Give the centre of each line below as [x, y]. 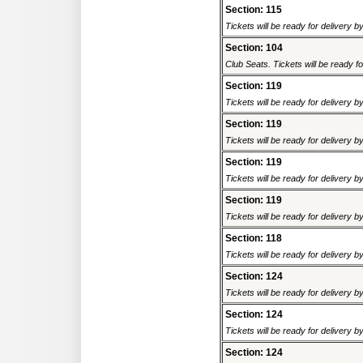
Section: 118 [254, 239]
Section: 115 [254, 10]
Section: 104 [254, 48]
